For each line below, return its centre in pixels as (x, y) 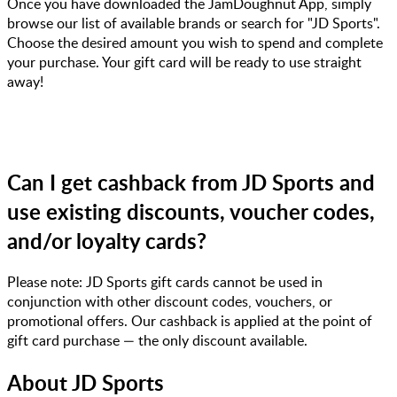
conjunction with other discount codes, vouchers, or (170, 302)
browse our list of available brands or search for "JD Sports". (194, 23)
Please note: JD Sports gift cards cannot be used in (165, 282)
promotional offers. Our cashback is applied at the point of (190, 321)
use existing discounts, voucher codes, (191, 211)
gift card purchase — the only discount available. (157, 341)
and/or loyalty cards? (107, 240)
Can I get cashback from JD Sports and (191, 182)
